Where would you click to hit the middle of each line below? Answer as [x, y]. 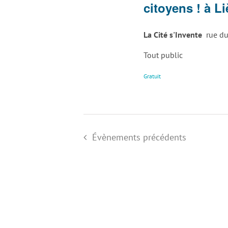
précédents [163, 137]
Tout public [163, 55]
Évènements [116, 137]
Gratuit [152, 76]
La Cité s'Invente [174, 34]
